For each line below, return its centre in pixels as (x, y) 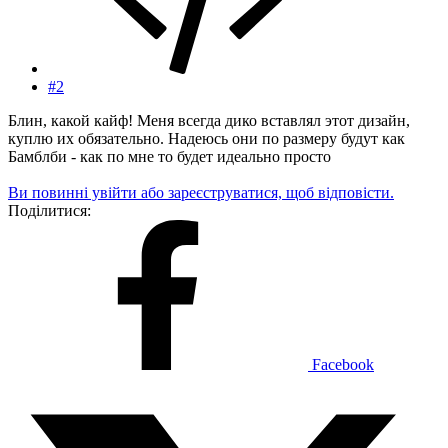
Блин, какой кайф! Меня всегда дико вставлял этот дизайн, (209, 120)
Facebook (343, 364)
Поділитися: (49, 210)
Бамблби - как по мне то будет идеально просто (169, 156)
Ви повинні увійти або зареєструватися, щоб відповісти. (201, 192)
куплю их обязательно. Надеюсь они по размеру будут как (206, 138)
